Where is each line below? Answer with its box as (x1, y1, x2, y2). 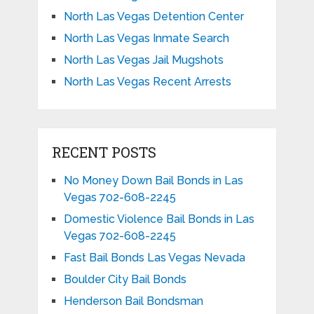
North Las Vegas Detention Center (63, 10, 244, 24)
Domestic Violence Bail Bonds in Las (63, 212, 254, 226)
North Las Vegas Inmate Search (63, 32, 229, 46)
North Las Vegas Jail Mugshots (63, 53, 224, 67)
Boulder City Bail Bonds (63, 273, 186, 287)
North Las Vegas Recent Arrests (63, 75, 231, 89)
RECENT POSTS (51, 143, 156, 162)
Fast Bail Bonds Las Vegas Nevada (63, 251, 245, 265)
